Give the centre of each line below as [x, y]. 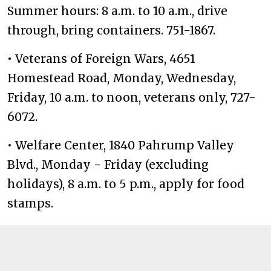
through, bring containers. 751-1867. [111, 30]
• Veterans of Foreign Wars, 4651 [101, 59]
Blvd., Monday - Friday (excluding [108, 165]
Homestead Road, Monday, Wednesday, [122, 78]
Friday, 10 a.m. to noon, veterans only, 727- [132, 97]
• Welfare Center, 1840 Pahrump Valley [121, 145]
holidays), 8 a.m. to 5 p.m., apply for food [126, 184]
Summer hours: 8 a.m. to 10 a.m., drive [117, 11]
